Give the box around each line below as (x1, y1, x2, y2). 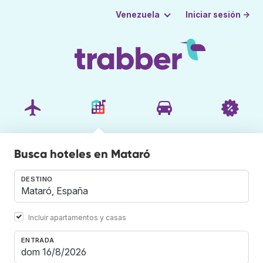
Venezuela (115, 10, 160, 19)
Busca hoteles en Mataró (14, 146, 150, 161)
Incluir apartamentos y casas (28, 213, 126, 222)
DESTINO (21, 174, 53, 183)
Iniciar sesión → (186, 9, 251, 19)
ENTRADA (21, 235, 55, 244)
